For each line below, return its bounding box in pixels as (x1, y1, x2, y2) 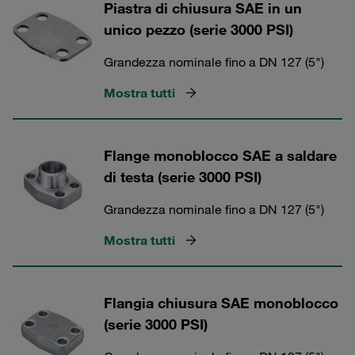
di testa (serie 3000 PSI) (104, 168, 261, 185)
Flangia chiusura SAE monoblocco (104, 294, 338, 311)
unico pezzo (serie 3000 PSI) (104, 21, 293, 38)
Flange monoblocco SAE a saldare (104, 147, 337, 164)
